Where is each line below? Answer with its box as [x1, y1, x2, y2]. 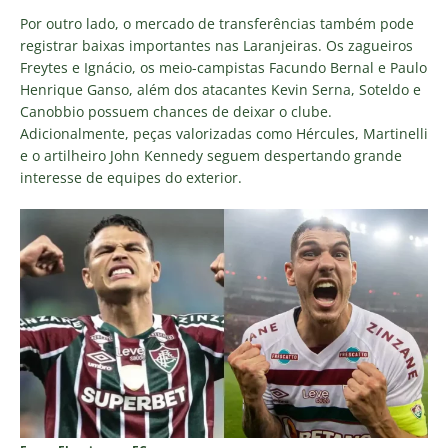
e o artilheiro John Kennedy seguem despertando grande [20, 145, 402, 165]
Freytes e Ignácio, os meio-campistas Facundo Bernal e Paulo [20, 57, 427, 77]
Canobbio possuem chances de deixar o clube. [20, 101, 332, 121]
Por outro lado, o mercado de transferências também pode [20, 13, 414, 33]
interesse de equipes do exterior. [20, 167, 242, 187]
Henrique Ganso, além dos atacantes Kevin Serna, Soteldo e [20, 79, 421, 99]
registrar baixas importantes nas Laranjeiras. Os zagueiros [20, 35, 413, 55]
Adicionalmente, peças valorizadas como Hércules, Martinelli [20, 123, 428, 143]
